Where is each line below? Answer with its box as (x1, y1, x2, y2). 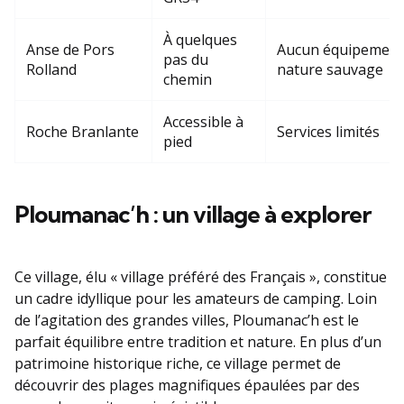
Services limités (277, 121, 380, 142)
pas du (163, 49, 208, 69)
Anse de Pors (26, 39, 115, 60)
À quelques (163, 29, 237, 50)
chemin (163, 69, 212, 89)
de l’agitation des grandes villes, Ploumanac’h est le (14, 309, 359, 330)
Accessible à (163, 111, 243, 132)
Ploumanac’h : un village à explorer (14, 198, 371, 229)
